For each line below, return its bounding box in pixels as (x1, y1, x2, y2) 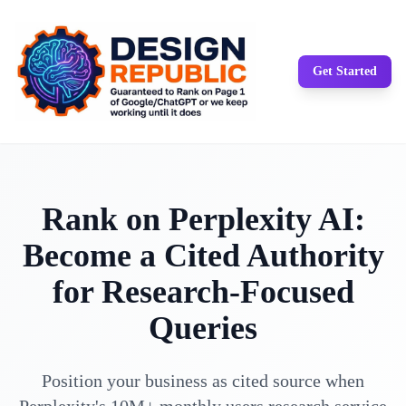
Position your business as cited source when (42, 371, 364, 391)
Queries (149, 310, 257, 346)
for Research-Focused (52, 274, 354, 310)
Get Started (313, 64, 377, 78)
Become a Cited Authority (22, 237, 384, 274)
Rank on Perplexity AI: (41, 201, 365, 237)
